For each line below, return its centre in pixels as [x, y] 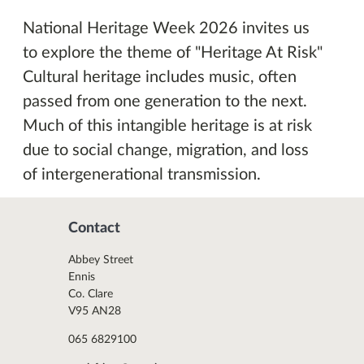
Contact [94, 229]
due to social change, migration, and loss [166, 150]
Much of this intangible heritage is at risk [167, 126]
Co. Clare [91, 295]
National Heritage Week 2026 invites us [166, 28]
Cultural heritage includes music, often [160, 77]
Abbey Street [101, 260]
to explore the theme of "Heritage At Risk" [173, 53]
